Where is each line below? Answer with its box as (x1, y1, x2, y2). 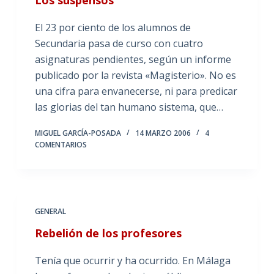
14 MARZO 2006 (135, 127, 191, 138)
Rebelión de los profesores (34, 225, 182, 240)
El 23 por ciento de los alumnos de (34, 20, 191, 34)
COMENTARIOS (34, 139, 87, 150)
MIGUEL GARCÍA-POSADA (34, 127, 121, 138)
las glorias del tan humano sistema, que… (34, 100, 223, 114)
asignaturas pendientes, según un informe (34, 52, 231, 66)
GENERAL (34, 206, 66, 217)
